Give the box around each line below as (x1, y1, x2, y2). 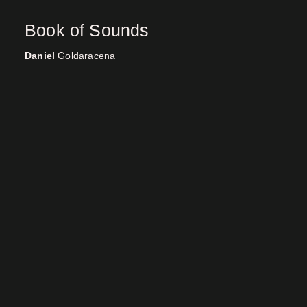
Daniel (25, 50, 56, 61)
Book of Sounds (25, 21, 149, 40)
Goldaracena (55, 50, 116, 61)
